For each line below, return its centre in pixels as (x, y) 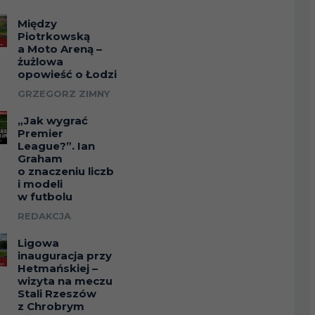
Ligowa (39, 243)
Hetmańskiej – (58, 268)
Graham (40, 158)
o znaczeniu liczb (66, 171)
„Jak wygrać (53, 120)
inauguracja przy (65, 255)
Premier (41, 133)
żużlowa (41, 61)
